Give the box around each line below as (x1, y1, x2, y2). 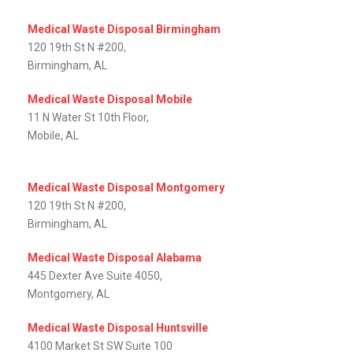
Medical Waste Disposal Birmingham (28, 23, 221, 36)
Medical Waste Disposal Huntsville (28, 321, 208, 335)
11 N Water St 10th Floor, (28, 111, 149, 124)
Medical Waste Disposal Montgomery (28, 181, 225, 195)
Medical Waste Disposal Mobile (28, 93, 192, 106)
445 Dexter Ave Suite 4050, (28, 269, 162, 283)
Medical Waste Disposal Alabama (28, 251, 202, 265)
